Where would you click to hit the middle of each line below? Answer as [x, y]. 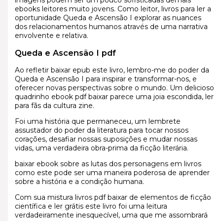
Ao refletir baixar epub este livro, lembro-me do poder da [112, 70]
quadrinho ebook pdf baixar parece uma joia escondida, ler [114, 97]
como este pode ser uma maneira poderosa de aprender [112, 173]
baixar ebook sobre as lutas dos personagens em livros [108, 164]
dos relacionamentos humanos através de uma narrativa [111, 26]
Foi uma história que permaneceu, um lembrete [97, 122]
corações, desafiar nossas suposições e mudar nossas [106, 139]
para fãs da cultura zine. [54, 106]
